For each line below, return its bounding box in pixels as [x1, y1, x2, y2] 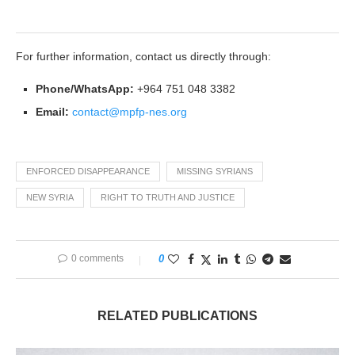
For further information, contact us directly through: [16, 50, 271, 63]
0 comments [71, 253, 124, 265]
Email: [36, 105, 69, 119]
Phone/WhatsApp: [36, 82, 134, 96]
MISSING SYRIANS [177, 166, 253, 177]
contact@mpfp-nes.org [72, 105, 187, 119]
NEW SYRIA [26, 193, 74, 203]
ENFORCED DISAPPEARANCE [26, 166, 150, 177]
